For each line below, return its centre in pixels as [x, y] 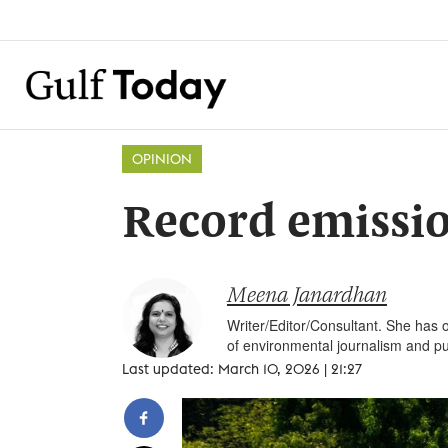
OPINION [162, 159]
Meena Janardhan [307, 296]
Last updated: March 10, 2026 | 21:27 [242, 369]
